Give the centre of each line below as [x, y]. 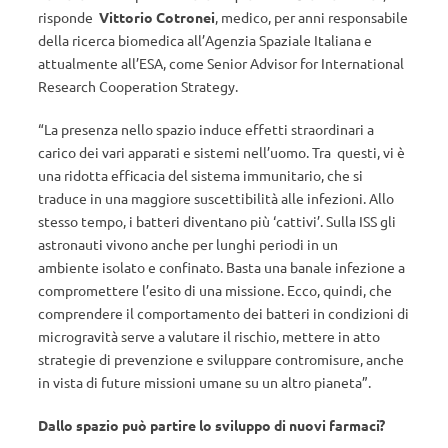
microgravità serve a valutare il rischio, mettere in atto [209, 336]
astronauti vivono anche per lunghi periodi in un [188, 244]
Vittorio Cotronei [157, 17]
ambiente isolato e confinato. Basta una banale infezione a [221, 267]
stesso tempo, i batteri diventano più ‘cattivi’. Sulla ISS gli [217, 221]
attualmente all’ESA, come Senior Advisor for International [221, 63]
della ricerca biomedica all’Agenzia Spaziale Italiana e [205, 40]
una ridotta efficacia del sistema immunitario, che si [200, 175]
